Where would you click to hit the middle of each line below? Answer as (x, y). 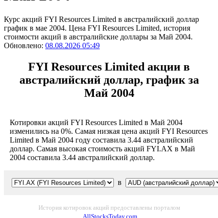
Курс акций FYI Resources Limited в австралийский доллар (101, 19)
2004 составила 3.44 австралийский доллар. (82, 157)
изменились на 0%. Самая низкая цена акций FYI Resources (109, 131)
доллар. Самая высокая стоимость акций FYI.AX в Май (102, 148)
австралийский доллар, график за (109, 80)
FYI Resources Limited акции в (109, 66)
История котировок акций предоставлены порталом (109, 207)
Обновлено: (25, 45)
